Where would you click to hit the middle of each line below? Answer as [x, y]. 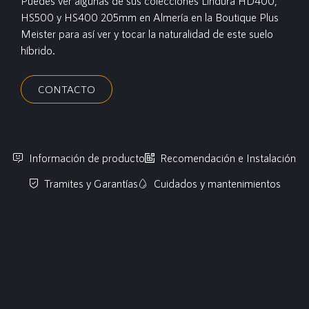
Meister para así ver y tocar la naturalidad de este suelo [147, 33]
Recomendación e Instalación [228, 158]
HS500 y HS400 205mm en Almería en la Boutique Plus [150, 17]
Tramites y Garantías [91, 183]
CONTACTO [67, 89]
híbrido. [38, 50]
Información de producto [87, 158]
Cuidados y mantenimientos [217, 183]
